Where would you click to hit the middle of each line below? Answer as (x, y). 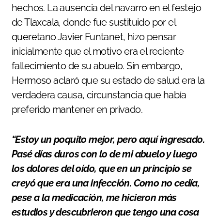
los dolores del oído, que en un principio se (102, 168)
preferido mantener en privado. (77, 109)
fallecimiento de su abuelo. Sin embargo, (97, 66)
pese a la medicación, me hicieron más (94, 197)
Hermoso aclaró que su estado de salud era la (108, 80)
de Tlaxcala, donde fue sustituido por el (93, 22)
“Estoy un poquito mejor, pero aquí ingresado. (108, 139)
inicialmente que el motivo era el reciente (98, 51)
